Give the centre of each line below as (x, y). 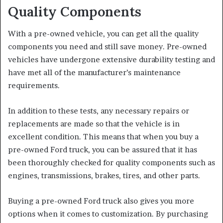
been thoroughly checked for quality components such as (111, 163)
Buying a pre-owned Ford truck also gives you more (101, 201)
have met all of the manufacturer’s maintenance (94, 73)
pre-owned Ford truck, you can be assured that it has (103, 150)
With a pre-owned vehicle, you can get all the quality (103, 34)
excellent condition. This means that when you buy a (103, 137)
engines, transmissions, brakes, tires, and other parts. (104, 176)
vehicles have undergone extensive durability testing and (111, 60)
